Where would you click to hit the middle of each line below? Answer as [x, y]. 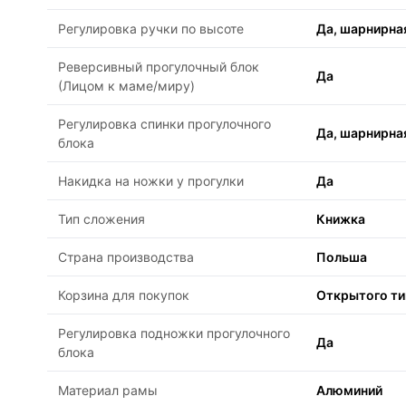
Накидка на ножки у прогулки [151, 181]
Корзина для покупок [124, 295]
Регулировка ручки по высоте [151, 29]
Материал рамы [108, 391]
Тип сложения [101, 219]
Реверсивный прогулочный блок [159, 67]
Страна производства [126, 257]
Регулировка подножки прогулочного [174, 333]
